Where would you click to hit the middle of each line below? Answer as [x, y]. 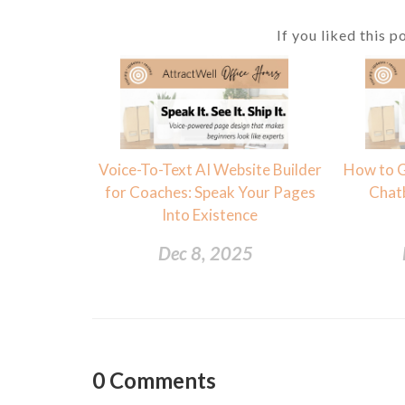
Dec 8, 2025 [205, 254]
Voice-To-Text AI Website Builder [210, 170]
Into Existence [210, 215]
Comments [163, 381]
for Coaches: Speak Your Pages [210, 193]
